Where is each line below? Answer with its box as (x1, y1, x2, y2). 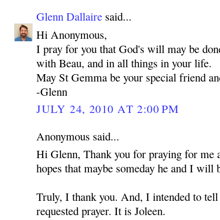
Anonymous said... (36, 129, 120, 144)
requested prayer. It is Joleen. (36, 203, 166, 219)
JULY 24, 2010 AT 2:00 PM (36, 101, 179, 116)
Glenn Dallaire (36, 9, 103, 24)
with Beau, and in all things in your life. (36, 55, 212, 70)
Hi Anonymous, (36, 27, 108, 42)
